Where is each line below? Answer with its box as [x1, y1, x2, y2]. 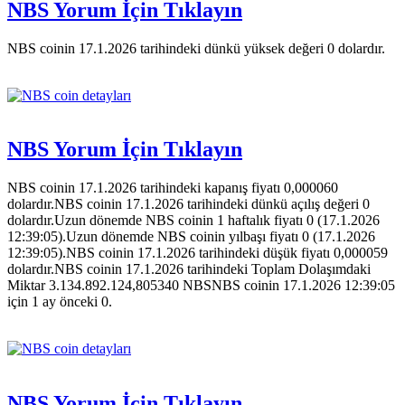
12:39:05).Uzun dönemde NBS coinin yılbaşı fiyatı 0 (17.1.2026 [7, 229, 375, 245]
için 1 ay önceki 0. [7, 294, 112, 310]
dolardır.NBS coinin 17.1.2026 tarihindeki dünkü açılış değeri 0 [7, 196, 370, 212]
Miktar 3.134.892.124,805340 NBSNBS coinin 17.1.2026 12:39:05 [7, 278, 395, 294]
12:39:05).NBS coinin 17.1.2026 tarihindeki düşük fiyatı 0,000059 [7, 245, 388, 261]
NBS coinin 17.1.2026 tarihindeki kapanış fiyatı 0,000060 [7, 180, 338, 196]
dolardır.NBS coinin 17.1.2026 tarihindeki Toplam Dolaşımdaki [7, 261, 371, 278]
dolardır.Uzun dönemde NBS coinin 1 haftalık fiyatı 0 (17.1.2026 [7, 212, 380, 229]
